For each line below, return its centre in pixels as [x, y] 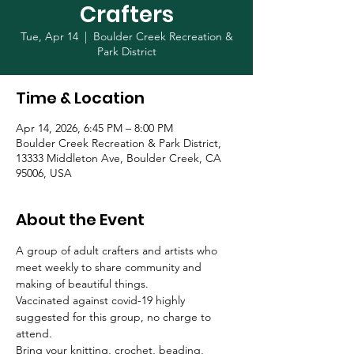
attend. [34, 333]
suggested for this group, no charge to [115, 317]
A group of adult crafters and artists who [118, 250]
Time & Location [80, 98]
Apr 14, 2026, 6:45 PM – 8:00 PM [94, 128]
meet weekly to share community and [110, 267]
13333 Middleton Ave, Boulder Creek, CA [119, 158]
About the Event [80, 220]
